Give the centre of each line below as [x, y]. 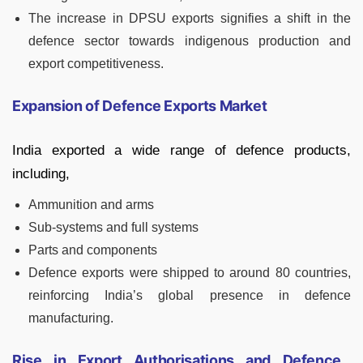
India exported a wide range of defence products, [181, 151]
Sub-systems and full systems [113, 228]
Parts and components [93, 250]
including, [41, 174]
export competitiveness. [96, 64]
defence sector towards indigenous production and [190, 41]
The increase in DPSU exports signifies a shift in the [190, 19]
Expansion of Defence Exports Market [140, 106]
